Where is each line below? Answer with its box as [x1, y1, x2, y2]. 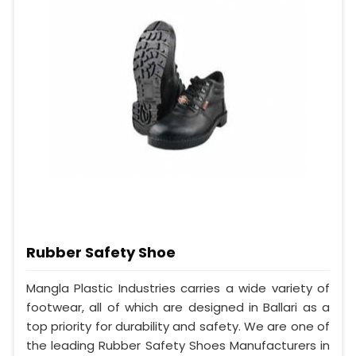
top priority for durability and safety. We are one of [26, 318, 330, 335]
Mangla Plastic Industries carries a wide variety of [26, 280, 330, 297]
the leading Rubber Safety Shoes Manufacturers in [26, 337, 330, 354]
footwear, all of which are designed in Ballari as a [26, 299, 330, 316]
